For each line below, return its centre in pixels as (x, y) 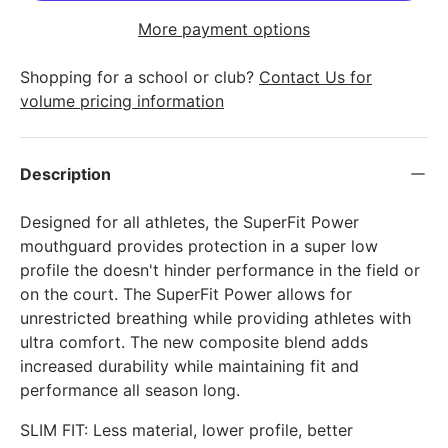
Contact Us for (315, 77)
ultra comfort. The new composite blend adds (194, 342)
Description (65, 174)
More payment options (224, 29)
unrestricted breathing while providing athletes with (215, 318)
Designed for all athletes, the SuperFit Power (189, 222)
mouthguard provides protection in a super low (199, 246)
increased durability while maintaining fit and (189, 366)
